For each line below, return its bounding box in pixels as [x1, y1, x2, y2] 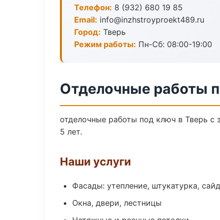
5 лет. [60, 127, 82, 137]
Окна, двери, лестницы [72, 198, 162, 208]
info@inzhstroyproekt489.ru [97, 15, 204, 25]
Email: [74, 15, 97, 25]
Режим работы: [74, 39, 136, 49]
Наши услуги [60, 155, 131, 168]
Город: [74, 27, 101, 37]
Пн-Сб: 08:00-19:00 [136, 39, 212, 49]
